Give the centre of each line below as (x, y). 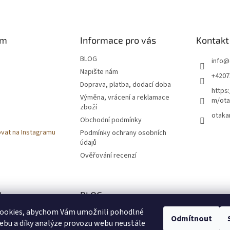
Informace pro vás (118, 40)
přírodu (93, 222)
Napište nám (99, 72)
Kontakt (212, 40)
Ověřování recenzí (108, 155)
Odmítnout (191, 219)
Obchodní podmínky (111, 120)
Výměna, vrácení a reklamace (124, 97)
